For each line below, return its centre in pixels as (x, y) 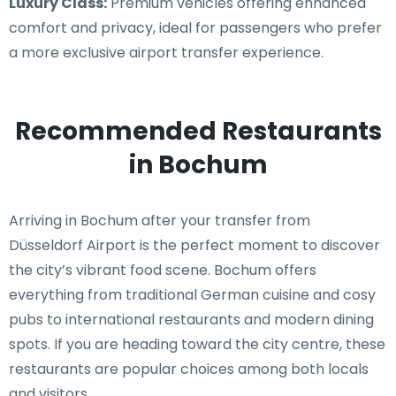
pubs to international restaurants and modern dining (191, 320)
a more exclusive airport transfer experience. (166, 53)
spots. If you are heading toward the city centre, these (197, 344)
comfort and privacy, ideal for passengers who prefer (195, 28)
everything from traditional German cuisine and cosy (192, 295)
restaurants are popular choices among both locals (189, 369)
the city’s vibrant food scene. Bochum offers (163, 270)
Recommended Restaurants (198, 131)
